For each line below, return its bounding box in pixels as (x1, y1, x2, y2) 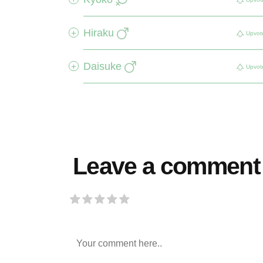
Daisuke (83, 60, 122, 72)
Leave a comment (73, 153, 261, 180)
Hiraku (83, 27, 114, 39)
